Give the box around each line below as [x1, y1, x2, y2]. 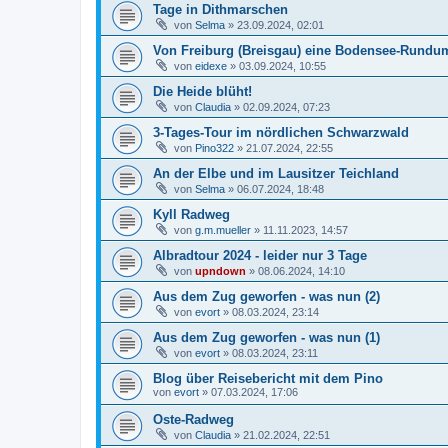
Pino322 [195, 141, 234, 154]
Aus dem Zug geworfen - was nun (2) [153, 288, 380, 304]
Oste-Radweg [153, 411, 234, 427]
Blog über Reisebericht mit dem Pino [153, 370, 383, 386]
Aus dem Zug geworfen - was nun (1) [153, 329, 380, 345]
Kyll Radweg [153, 206, 230, 222]
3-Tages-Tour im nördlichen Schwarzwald [153, 124, 409, 140]
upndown [195, 264, 246, 277]
